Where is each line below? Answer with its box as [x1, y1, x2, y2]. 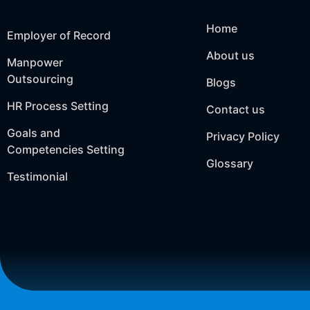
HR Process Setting [7, 99, 109, 113]
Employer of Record [7, 28, 111, 42]
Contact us [206, 102, 265, 116]
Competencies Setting [7, 143, 125, 156]
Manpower [7, 55, 63, 69]
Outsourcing [7, 72, 73, 86]
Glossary [206, 156, 253, 170]
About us [206, 48, 255, 62]
